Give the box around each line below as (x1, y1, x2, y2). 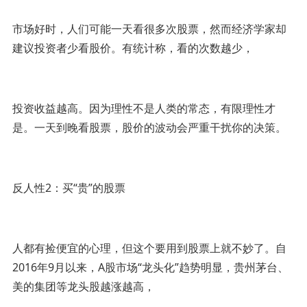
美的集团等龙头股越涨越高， (12, 278, 155, 294)
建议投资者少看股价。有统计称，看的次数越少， (12, 40, 254, 56)
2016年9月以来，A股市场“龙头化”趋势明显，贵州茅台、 (12, 259, 288, 275)
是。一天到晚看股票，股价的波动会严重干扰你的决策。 (12, 119, 286, 135)
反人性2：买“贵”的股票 (12, 180, 125, 195)
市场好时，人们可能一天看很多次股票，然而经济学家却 (12, 21, 286, 36)
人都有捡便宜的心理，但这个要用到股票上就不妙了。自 (12, 240, 286, 256)
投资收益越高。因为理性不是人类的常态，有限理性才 (12, 100, 275, 116)
